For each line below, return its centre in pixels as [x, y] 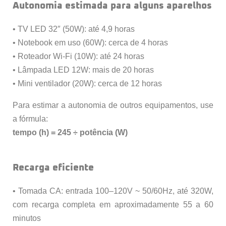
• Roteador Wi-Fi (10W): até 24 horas [78, 56]
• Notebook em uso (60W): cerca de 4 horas [90, 43]
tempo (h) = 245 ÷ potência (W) [70, 133]
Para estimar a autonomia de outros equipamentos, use [113, 105]
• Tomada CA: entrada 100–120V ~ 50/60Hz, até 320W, [113, 191]
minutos [27, 218]
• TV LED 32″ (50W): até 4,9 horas [74, 29]
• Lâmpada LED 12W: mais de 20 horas [83, 70]
